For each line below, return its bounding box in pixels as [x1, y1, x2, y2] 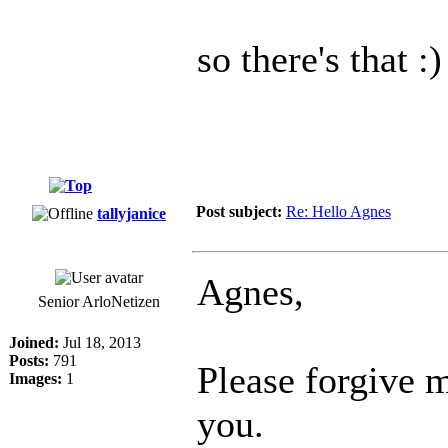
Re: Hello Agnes [286, 202, 391, 220]
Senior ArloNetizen [38, 292, 160, 310]
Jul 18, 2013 [59, 333, 141, 351]
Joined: [9, 333, 59, 351]
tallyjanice [97, 204, 166, 222]
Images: [9, 369, 62, 387]
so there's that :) [197, 37, 442, 80]
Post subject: [196, 202, 282, 220]
